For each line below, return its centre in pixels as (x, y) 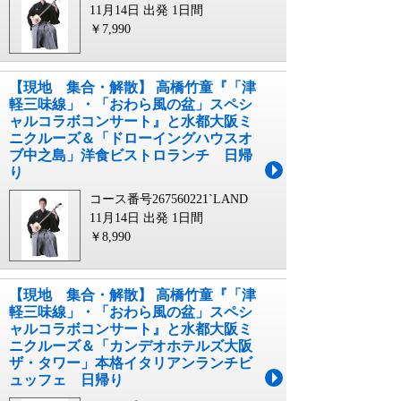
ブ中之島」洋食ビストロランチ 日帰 (131, 156)
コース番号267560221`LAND (169, 200)
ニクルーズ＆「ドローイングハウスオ (131, 139)
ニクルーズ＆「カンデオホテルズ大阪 (131, 346)
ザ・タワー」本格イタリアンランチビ (131, 363)
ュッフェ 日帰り (66, 380)
